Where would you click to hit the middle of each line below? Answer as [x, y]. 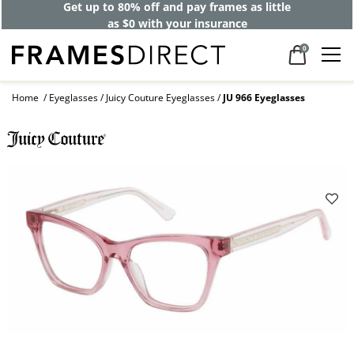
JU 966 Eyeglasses [264, 98]
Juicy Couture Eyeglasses [160, 98]
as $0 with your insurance [177, 23]
